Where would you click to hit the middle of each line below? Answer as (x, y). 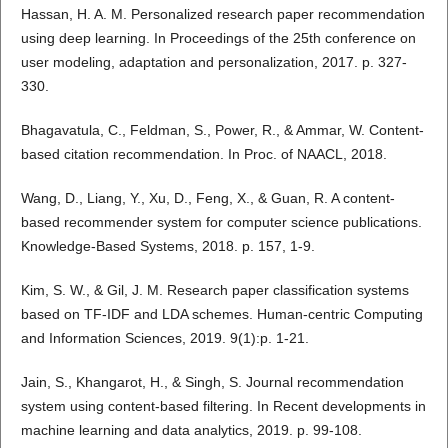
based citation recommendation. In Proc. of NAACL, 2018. (203, 154)
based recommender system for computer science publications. (221, 222)
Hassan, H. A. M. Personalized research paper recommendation (222, 14)
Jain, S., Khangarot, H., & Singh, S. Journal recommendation (212, 382)
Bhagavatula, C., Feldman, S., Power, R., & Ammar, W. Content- (222, 130)
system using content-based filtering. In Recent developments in (223, 406)
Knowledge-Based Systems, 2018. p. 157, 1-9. (167, 246)
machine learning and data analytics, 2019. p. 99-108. (191, 430)
